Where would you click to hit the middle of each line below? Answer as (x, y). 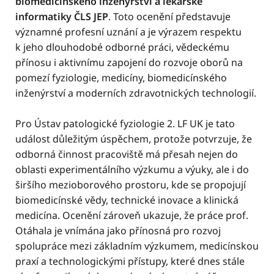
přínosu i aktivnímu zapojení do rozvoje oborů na (129, 62)
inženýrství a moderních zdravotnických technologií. (136, 93)
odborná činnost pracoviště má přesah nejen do (127, 154)
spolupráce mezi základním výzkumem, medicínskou (137, 246)
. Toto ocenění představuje (169, 17)
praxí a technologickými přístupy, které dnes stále (130, 261)
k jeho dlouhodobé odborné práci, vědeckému (122, 47)
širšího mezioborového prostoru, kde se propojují (131, 185)
